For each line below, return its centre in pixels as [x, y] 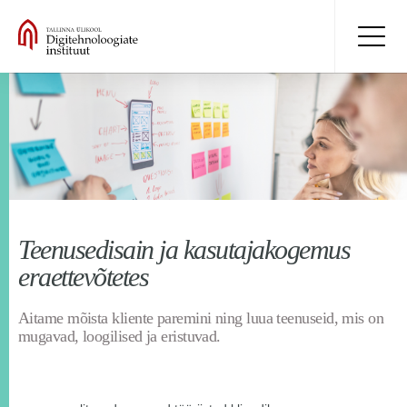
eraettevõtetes [83, 277]
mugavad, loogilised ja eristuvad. [119, 337]
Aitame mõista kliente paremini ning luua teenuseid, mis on [201, 318]
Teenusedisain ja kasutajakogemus [184, 250]
